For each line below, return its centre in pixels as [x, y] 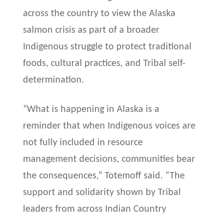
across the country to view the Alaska [99, 14]
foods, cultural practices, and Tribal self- [104, 64]
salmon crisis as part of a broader [91, 30]
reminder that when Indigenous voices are [109, 126]
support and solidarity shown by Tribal [102, 193]
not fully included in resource [83, 143]
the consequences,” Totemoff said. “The [104, 176]
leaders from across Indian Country [95, 209]
